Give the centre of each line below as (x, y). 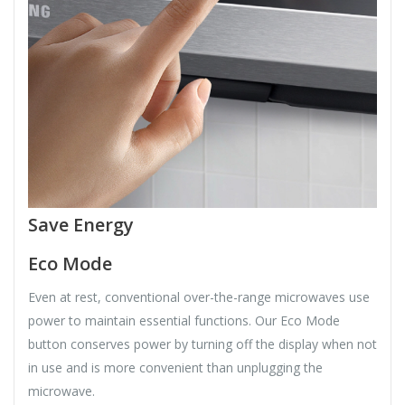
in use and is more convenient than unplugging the (175, 367)
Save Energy (81, 224)
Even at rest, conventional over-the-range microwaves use (199, 297)
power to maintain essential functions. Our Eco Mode (184, 320)
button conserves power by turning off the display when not (202, 344)
